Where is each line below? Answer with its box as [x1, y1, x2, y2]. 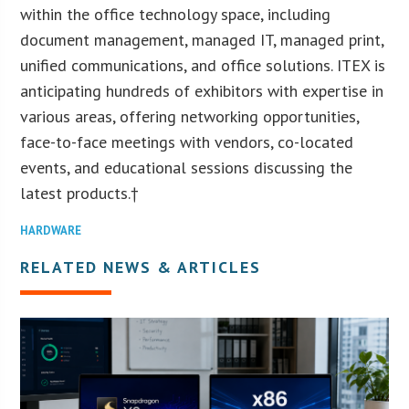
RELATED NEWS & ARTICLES [20, 256, 262, 278]
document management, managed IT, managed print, [20, 28, 384, 50]
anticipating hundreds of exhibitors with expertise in [20, 79, 384, 101]
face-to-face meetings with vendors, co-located [20, 131, 354, 152]
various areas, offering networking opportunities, [20, 105, 360, 127]
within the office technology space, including [20, 3, 331, 25]
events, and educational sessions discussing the [20, 156, 353, 178]
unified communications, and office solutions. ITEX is [20, 54, 386, 76]
